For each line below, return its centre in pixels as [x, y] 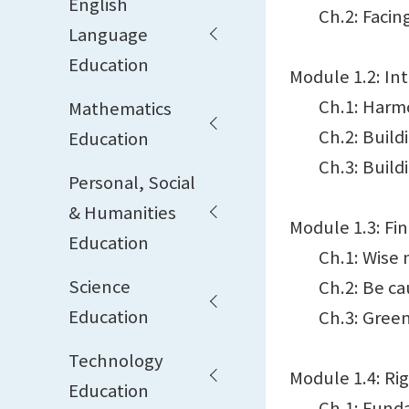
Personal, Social [132, 181]
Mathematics [120, 107]
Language [108, 33]
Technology [116, 359]
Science [100, 285]
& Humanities [122, 211]
